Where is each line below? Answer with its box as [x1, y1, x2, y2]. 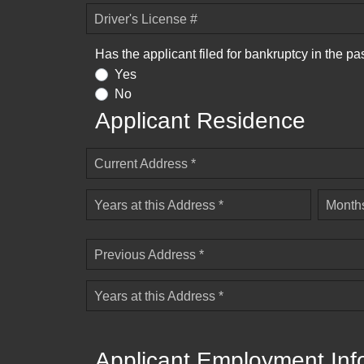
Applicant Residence [95, 108, 305, 134]
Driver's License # [94, 11, 197, 26]
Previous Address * [94, 248, 204, 262]
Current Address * [94, 157, 196, 171]
